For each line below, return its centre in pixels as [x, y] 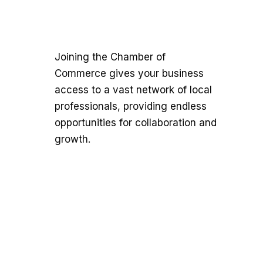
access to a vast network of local [133, 90]
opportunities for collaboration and [136, 122]
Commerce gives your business [129, 73]
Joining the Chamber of [110, 57]
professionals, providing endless [131, 106]
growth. [73, 139]
